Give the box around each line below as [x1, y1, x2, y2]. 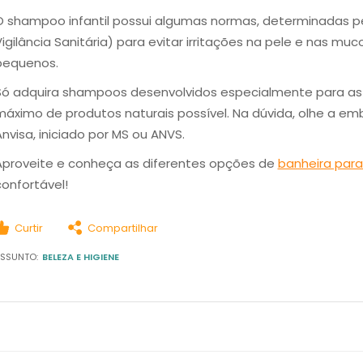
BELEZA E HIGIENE [41, 250, 119, 263]
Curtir [14, 220, 43, 236]
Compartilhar [87, 220, 158, 236]
